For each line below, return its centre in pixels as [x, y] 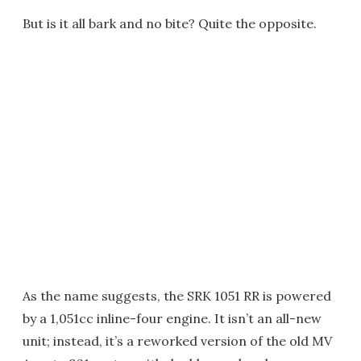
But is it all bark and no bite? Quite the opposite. [170, 23]
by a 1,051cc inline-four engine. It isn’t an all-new [172, 318]
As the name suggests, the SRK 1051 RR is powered [177, 295]
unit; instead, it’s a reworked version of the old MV [177, 340]
